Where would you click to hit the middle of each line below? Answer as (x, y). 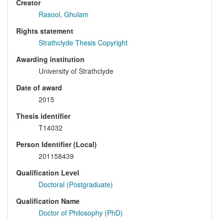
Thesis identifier (43, 116)
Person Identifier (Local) (56, 144)
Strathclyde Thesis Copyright (83, 43)
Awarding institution (50, 59)
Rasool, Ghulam (64, 14)
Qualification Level (48, 173)
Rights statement (45, 31)
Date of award (39, 88)
